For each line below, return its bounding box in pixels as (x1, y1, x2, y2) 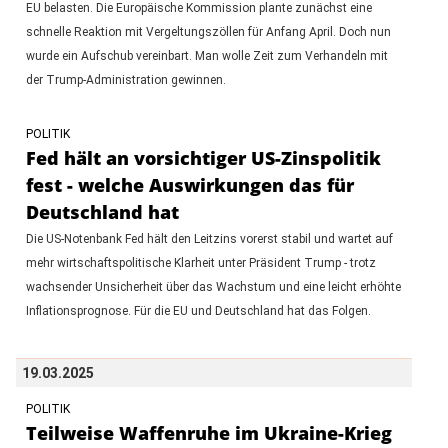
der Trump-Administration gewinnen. (25, 72, 226, 87)
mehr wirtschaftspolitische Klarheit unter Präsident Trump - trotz (25, 255, 376, 270)
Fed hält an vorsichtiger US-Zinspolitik (25, 145, 381, 170)
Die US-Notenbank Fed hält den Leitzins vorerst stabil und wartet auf (25, 231, 393, 246)
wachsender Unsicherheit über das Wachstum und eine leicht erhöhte (25, 279, 401, 294)
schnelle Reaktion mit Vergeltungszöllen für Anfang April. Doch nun (25, 24, 391, 39)
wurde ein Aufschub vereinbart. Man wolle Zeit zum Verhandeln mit (25, 48, 388, 63)
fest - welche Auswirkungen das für (25, 172, 354, 197)
